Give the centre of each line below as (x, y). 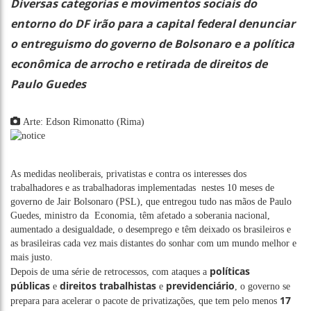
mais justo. (32, 257)
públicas (30, 285)
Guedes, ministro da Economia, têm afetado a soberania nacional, (140, 215)
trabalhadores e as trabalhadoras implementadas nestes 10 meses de (142, 187)
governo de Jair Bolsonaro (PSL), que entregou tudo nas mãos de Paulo (151, 201)
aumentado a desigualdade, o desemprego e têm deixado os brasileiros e (151, 229)
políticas (230, 271)
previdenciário (200, 285)
